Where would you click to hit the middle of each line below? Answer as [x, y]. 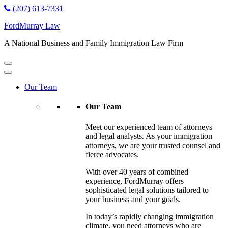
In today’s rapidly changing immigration [150, 216]
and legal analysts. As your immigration [149, 136]
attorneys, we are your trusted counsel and [153, 145]
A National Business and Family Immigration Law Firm [94, 43]
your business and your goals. [133, 199]
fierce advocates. [112, 154]
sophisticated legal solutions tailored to [147, 190]
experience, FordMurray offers [135, 181]
